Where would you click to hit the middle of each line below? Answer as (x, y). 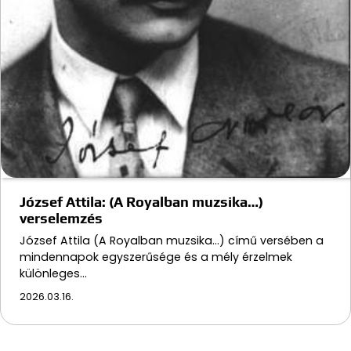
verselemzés (61, 219)
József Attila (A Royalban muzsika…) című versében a (172, 241)
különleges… (53, 274)
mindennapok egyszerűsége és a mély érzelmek (156, 257)
